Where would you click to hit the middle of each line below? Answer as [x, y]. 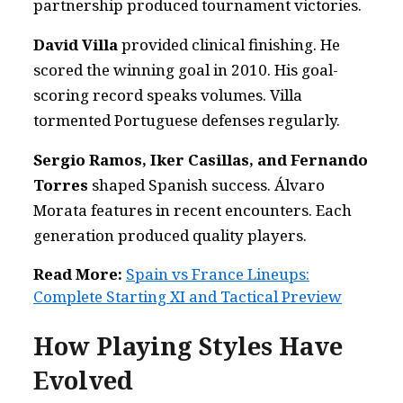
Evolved [83, 380]
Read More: [78, 274]
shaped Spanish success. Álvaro [206, 185]
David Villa [76, 45]
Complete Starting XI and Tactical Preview [188, 296]
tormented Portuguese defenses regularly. [187, 120]
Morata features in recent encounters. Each [193, 210]
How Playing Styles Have [188, 346]
